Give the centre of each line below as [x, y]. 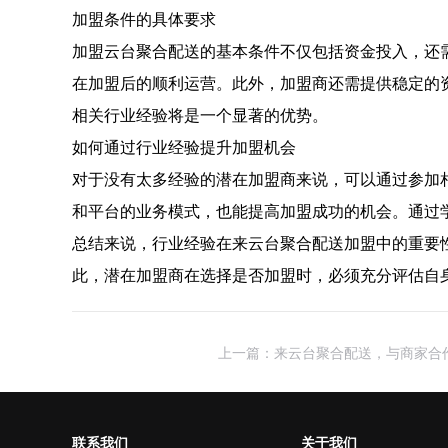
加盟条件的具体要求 [144, 19]
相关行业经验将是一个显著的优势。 [200, 115]
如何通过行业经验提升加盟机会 [184, 147]
